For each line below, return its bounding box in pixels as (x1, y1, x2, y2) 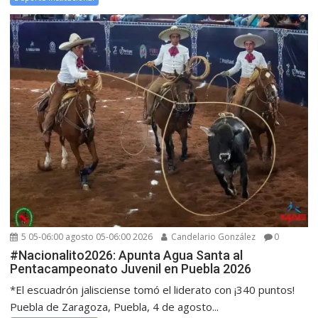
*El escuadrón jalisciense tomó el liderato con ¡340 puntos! (10, 283, 295, 297)
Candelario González (169, 231, 256, 243)
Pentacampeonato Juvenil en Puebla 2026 (10, 261, 252, 277)
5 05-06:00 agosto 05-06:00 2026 (19, 231, 153, 243)
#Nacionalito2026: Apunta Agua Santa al (10, 248, 243, 263)
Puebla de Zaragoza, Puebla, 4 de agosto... (10, 300, 219, 314)
